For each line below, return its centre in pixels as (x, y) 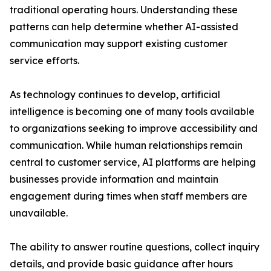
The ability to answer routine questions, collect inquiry (135, 247)
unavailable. (39, 213)
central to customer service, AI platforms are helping (133, 162)
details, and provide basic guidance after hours (121, 264)
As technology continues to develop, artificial (115, 94)
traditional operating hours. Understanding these (124, 10)
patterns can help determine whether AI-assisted (124, 27)
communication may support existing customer (119, 44)
